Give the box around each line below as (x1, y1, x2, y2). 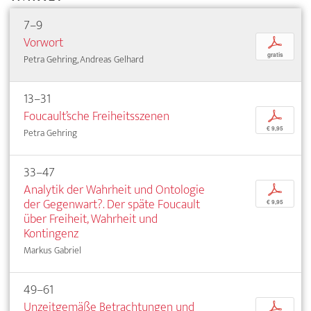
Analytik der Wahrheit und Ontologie (24, 178, 205, 201)
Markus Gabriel (24, 242, 81, 258)
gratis (267, 50, 283, 59)
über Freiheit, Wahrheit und (24, 208, 158, 230)
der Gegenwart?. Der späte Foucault (24, 193, 200, 215)
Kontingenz (24, 222, 78, 244)
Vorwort (24, 31, 63, 53)
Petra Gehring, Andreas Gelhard (24, 51, 144, 67)
